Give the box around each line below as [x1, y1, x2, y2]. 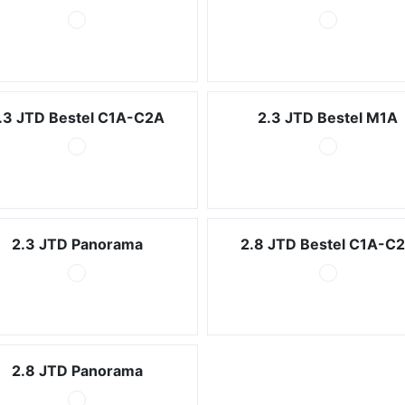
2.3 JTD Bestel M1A [258, 108, 399, 127]
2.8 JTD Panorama [11, 362, 143, 380]
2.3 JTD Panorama [11, 235, 143, 253]
